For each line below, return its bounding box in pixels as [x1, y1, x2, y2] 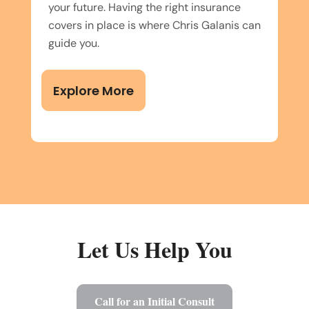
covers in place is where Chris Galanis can [48, 17, 261, 32]
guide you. [48, 35, 99, 50]
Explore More [53, 81, 134, 99]
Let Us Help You [77, 232, 232, 266]
